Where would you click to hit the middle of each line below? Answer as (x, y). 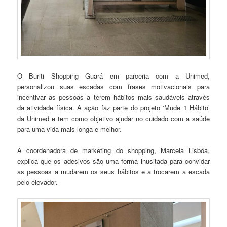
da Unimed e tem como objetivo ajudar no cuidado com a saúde (113, 118)
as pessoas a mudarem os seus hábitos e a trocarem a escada (113, 171)
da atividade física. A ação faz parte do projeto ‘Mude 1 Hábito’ (113, 107)
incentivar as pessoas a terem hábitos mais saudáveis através (113, 97)
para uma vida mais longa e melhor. (70, 129)
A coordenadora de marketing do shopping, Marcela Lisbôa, (113, 150)
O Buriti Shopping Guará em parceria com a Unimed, (113, 75)
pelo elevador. (38, 182)
